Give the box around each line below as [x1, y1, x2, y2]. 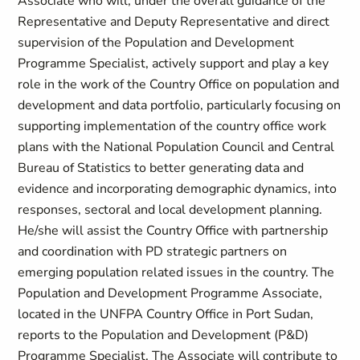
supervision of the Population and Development [18, 34, 295, 51]
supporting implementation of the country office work [18, 117, 327, 135]
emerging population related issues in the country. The [18, 264, 335, 281]
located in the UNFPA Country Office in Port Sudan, [18, 305, 314, 323]
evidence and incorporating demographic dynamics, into [18, 180, 337, 198]
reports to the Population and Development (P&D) [18, 326, 309, 344]
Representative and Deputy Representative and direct [18, 13, 330, 31]
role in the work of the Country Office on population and [18, 76, 340, 93]
